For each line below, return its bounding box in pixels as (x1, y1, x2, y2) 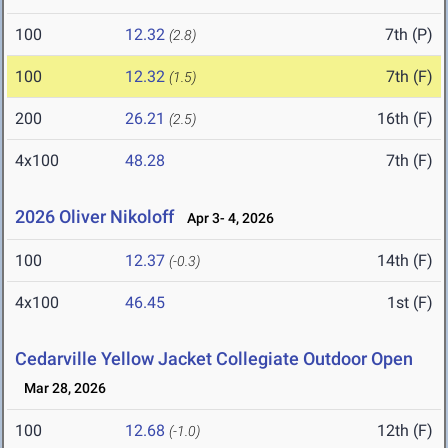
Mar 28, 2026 (15, 380, 106, 397)
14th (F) (377, 251, 433, 271)
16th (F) (377, 109, 433, 129)
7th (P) (385, 25, 433, 45)
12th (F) (377, 421, 433, 441)
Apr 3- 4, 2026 (178, 210, 274, 227)
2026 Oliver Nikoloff (15, 206, 174, 228)
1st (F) (387, 293, 433, 313)
